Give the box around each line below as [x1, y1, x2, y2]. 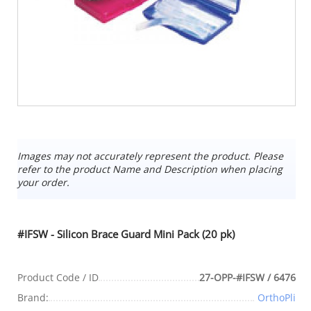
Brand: [17, 290, 49, 304]
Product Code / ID [17, 270, 99, 284]
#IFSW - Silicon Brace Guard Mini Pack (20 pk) [17, 226, 235, 241]
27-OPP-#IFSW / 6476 [199, 270, 296, 284]
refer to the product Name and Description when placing [17, 162, 283, 176]
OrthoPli [258, 290, 296, 304]
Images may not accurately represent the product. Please [17, 149, 283, 162]
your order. [17, 175, 69, 189]
